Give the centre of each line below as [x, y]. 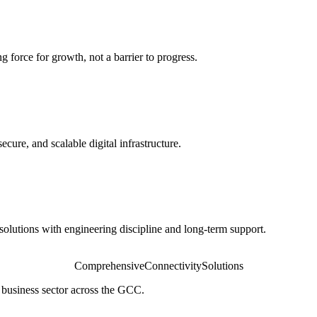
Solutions [222, 265]
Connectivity [173, 265]
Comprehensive [109, 265]
